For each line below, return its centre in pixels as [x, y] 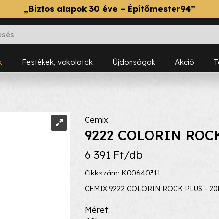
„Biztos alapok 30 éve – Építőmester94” [109, 9]
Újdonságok [136, 62]
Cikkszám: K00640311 [123, 173]
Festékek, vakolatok [59, 62]
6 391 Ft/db [114, 155]
